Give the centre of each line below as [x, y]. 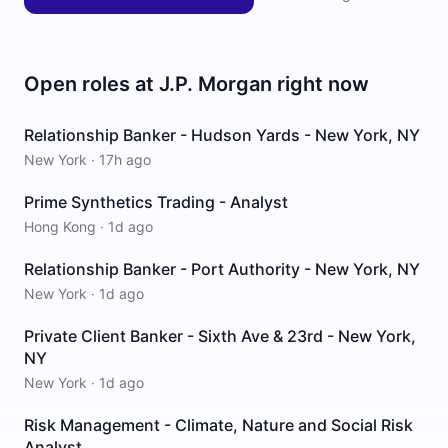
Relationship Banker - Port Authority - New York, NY [222, 269]
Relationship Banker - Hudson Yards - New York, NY [222, 135]
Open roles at [91, 84]
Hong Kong [60, 226]
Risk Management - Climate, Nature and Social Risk [218, 425]
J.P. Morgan [215, 84]
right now [320, 84]
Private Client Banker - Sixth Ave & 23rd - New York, [220, 336]
